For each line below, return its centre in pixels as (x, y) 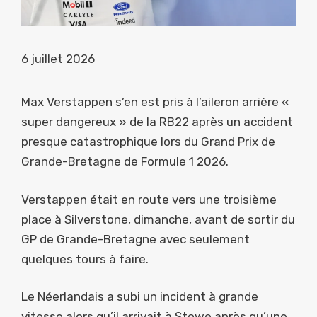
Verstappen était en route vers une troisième (149, 199)
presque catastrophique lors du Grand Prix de (148, 142)
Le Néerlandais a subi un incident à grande (140, 297)
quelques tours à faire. (85, 259)
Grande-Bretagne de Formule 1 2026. (125, 162)
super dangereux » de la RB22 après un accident (157, 122)
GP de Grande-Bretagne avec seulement (136, 239)
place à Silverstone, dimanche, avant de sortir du (158, 219)
